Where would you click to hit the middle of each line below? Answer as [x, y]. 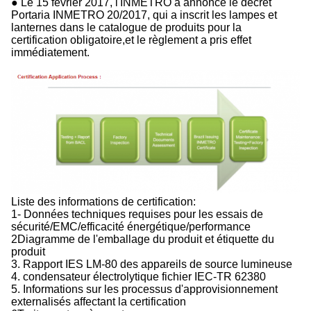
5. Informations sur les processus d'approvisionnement [144, 289]
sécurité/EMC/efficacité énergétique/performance [131, 227]
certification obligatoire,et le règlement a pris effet [131, 40]
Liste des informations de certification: [103, 202]
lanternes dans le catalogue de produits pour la [126, 27]
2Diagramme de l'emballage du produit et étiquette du [143, 239]
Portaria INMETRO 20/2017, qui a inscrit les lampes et [144, 15]
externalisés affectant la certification [99, 302]
